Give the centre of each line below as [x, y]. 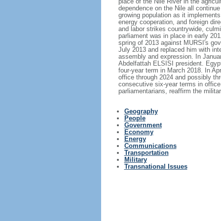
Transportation [146, 153]
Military [135, 160]
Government [143, 125]
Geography [141, 111]
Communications [150, 146]
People [135, 118]
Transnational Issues [156, 166]
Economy [139, 132]
